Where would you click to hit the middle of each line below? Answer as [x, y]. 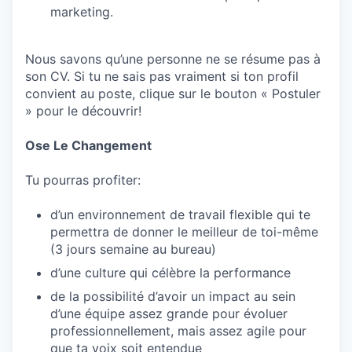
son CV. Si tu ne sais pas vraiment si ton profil [162, 76]
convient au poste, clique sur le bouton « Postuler [173, 93]
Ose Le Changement [88, 145]
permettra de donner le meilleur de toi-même [184, 232]
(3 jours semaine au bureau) [133, 249]
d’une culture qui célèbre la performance [170, 273]
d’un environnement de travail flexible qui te [180, 214]
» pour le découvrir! [83, 111]
